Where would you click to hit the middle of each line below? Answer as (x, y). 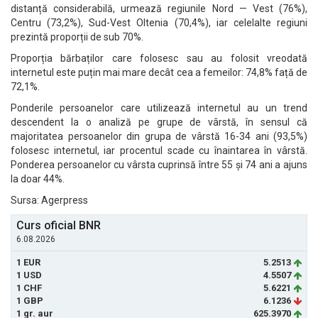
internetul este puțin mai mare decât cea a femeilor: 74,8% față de (159, 72)
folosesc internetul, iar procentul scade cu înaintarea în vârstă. (159, 150)
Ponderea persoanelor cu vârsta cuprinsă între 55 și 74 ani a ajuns (159, 165)
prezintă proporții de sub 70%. (77, 37)
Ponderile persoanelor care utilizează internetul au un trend (159, 108)
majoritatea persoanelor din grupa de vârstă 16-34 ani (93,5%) (159, 136)
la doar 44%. (38, 179)
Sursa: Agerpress (49, 200)
